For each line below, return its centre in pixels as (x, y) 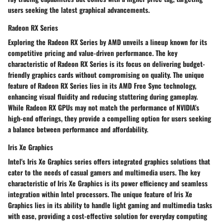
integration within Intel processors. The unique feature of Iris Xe (100, 194)
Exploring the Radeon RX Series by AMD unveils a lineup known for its (108, 42)
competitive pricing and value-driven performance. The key (93, 53)
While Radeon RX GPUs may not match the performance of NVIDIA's (104, 107)
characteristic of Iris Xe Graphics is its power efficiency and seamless (108, 183)
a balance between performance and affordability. (78, 129)
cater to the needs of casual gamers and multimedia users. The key (104, 172)
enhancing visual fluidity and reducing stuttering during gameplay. (103, 96)
